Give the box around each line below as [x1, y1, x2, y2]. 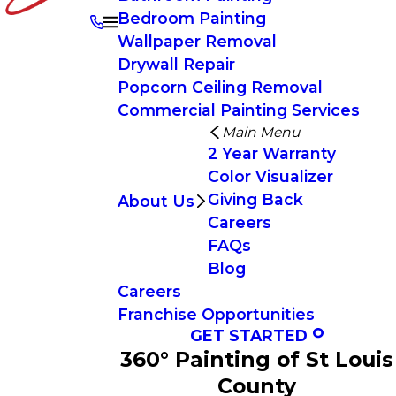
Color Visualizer [208, 167, 334, 186]
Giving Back [208, 190, 304, 209]
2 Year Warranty [208, 144, 337, 163]
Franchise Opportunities [117, 305, 315, 324]
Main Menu [222, 124, 301, 141]
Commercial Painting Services [117, 101, 360, 119]
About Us [117, 191, 194, 210]
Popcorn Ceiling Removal [117, 78, 323, 96]
